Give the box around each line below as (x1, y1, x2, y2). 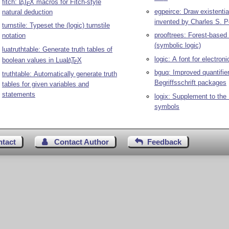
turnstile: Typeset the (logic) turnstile (2, 21, 110, 30)
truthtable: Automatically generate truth (2, 70, 117, 78)
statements (2, 90, 35, 98)
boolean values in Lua (2, 56, 66, 64)
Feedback (147, 137, 182, 146)
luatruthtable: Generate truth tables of (2, 45, 112, 53)
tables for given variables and (2, 80, 89, 88)
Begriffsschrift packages (154, 79, 226, 87)
